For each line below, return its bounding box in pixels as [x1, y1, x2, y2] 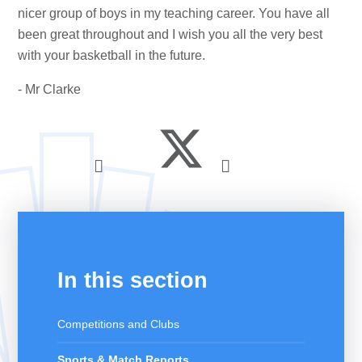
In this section [57, 267, 208, 293]
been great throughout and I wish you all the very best [18, 27, 323, 41]
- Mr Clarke [18, 82, 82, 96]
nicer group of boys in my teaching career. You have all [18, 6, 330, 20]
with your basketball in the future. [18, 48, 206, 62]
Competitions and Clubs [57, 318, 179, 330]
